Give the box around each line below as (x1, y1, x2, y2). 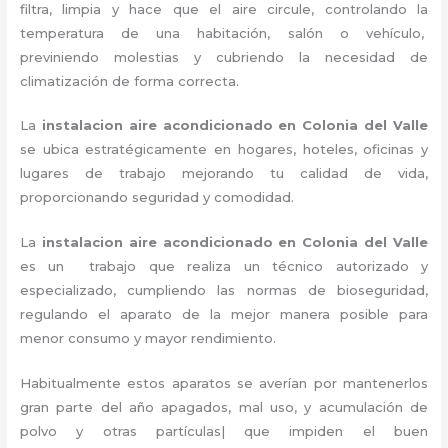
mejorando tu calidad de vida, (182, 165, 428, 182)
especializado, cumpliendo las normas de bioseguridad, (20, 282, 428, 299)
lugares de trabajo (20, 165, 167, 182)
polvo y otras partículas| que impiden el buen (20, 422, 428, 439)
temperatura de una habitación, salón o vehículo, (20, 24, 428, 41)
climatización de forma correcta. (20, 72, 240, 89)
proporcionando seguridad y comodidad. (20, 189, 295, 206)
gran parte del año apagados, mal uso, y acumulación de (20, 398, 428, 415)
